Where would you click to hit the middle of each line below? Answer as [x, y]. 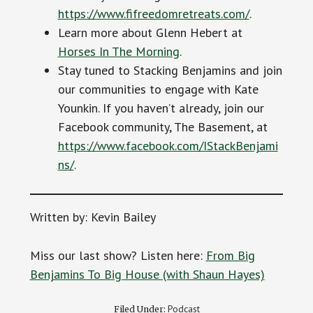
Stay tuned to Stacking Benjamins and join [170, 70]
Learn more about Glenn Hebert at [150, 32]
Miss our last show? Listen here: [118, 255]
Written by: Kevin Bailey [93, 217]
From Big [230, 255]
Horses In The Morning [118, 51]
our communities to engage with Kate [158, 89]
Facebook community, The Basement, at [162, 126]
